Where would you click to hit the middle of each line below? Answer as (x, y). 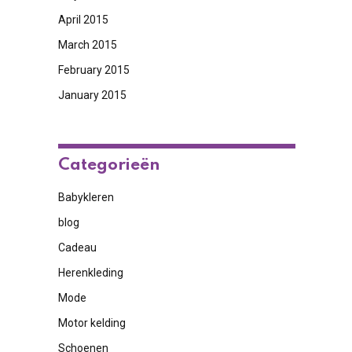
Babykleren (86, 197)
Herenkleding (90, 273)
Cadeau (77, 247)
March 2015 (87, 45)
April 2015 (83, 20)
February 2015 (93, 70)
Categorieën (109, 165)
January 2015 (92, 95)
